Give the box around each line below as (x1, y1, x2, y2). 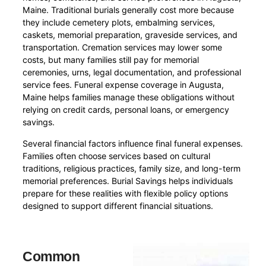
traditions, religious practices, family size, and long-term (23, 163, 241, 173)
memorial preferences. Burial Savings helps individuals (23, 175, 233, 186)
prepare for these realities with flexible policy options (23, 188, 229, 198)
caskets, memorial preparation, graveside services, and (23, 30, 238, 40)
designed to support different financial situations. (23, 200, 214, 211)
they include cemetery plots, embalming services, (23, 17, 216, 28)
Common (23, 249, 80, 265)
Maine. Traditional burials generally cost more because (23, 5, 235, 15)
